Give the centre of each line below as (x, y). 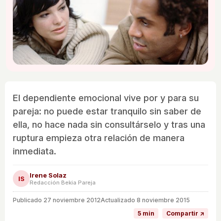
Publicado (28, 200)
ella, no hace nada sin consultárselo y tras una (109, 125)
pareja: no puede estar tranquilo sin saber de (107, 111)
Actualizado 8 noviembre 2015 (145, 200)
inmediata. (35, 151)
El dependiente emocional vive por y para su (106, 98)
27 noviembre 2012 (72, 200)
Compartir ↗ (185, 214)
